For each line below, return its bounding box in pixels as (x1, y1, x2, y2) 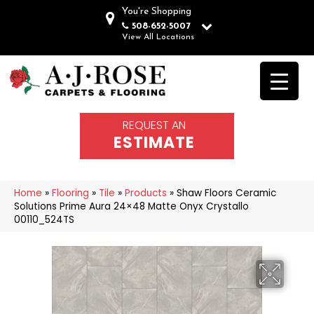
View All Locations (121, 33, 194, 41)
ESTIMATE (114, 131, 195, 153)
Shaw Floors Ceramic (177, 186, 276, 200)
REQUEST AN (123, 116, 186, 133)
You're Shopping (121, 6, 191, 17)
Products (125, 186, 167, 200)
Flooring (52, 186, 89, 200)
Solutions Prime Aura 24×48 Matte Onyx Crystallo (14, 199, 249, 213)
